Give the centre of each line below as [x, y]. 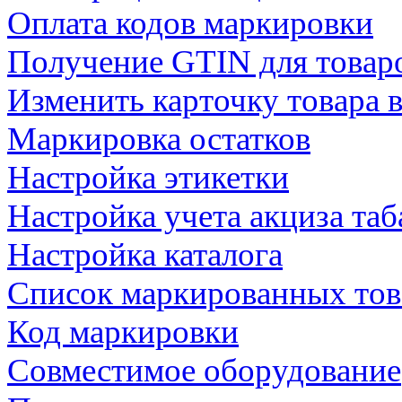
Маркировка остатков [159, 139]
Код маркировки [123, 332]
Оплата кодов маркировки [190, 23]
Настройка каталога [145, 254]
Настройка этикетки [148, 177]
